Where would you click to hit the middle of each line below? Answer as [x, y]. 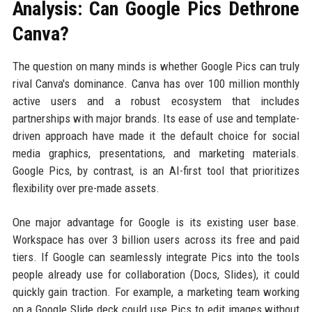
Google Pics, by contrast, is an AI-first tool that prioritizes [156, 170]
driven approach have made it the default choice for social [156, 135]
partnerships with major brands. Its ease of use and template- [156, 118]
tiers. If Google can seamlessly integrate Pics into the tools [156, 257]
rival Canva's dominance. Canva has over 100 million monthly [156, 83]
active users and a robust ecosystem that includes [156, 101]
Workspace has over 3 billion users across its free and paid [156, 239]
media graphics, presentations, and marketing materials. [156, 153]
